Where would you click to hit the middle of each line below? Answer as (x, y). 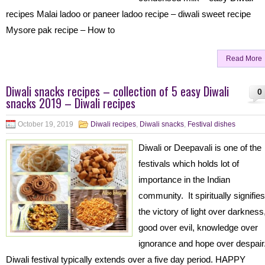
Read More (244, 59)
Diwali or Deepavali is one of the (200, 148)
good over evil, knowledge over (198, 227)
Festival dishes (211, 124)
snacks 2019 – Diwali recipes (71, 103)
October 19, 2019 (46, 124)
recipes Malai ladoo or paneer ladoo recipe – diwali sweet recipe (128, 14)
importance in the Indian (184, 180)
